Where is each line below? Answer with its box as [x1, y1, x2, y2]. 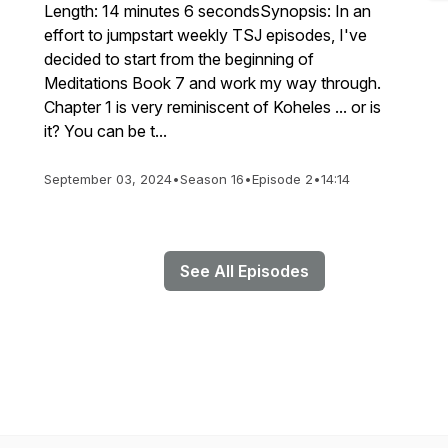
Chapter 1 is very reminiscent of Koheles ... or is [44, 97, 381, 117]
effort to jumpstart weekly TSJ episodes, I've [44, 25, 367, 45]
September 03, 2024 [44, 171, 172, 187]
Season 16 [180, 171, 244, 187]
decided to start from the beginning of [44, 49, 314, 69]
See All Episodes [179, 261, 309, 281]
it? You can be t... [44, 121, 167, 141]
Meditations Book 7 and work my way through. [44, 73, 381, 93]
